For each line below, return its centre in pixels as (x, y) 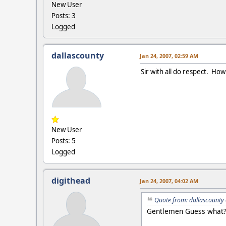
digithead (71, 180)
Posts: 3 (64, 15)
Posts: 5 (64, 140)
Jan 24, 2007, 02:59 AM (169, 55)
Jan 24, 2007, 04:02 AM (169, 181)
